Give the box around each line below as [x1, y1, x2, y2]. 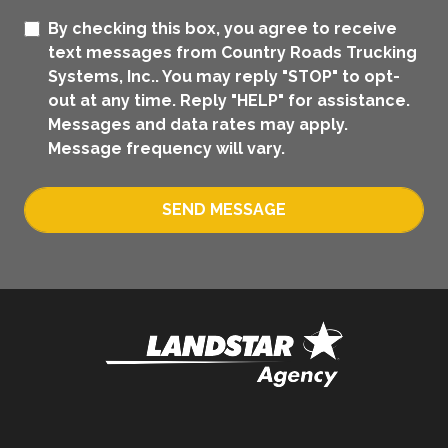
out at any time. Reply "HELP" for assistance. [48, 91, 410, 111]
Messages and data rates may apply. [48, 115, 348, 135]
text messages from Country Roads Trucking [48, 43, 417, 63]
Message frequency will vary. [48, 139, 285, 159]
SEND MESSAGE [162, 200, 286, 220]
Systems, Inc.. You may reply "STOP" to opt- [48, 67, 400, 87]
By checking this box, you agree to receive [48, 19, 397, 39]
